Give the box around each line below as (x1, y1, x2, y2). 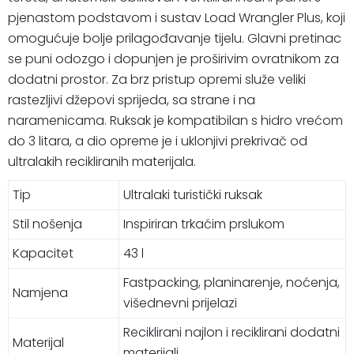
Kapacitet (13, 243, 73, 262)
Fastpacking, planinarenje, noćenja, (123, 273, 340, 292)
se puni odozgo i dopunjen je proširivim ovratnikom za (8, 49, 339, 68)
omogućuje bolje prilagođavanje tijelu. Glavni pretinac (8, 28, 341, 47)
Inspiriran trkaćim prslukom (123, 214, 284, 233)
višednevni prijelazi (123, 293, 237, 312)
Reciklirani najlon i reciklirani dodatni (123, 322, 340, 341)
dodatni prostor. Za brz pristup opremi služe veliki (8, 70, 306, 88)
